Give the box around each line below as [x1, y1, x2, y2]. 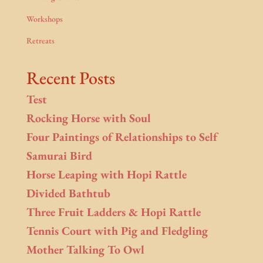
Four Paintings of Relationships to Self [26, 129, 217, 145]
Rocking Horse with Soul [26, 110, 151, 126]
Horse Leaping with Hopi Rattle [26, 167, 187, 183]
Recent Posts [26, 66, 115, 90]
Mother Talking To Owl [26, 242, 144, 258]
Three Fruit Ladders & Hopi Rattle [26, 204, 201, 220]
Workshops [26, 14, 63, 25]
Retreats [26, 35, 55, 46]
